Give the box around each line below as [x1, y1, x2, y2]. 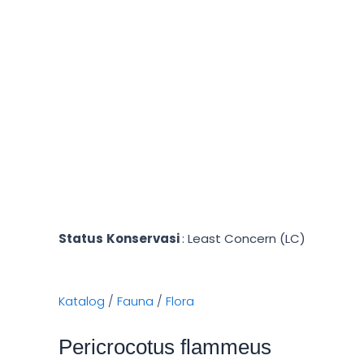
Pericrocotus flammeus [58, 334, 271, 359]
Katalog [58, 292, 105, 310]
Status [58, 230, 103, 248]
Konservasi [106, 230, 182, 248]
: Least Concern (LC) [182, 230, 305, 248]
